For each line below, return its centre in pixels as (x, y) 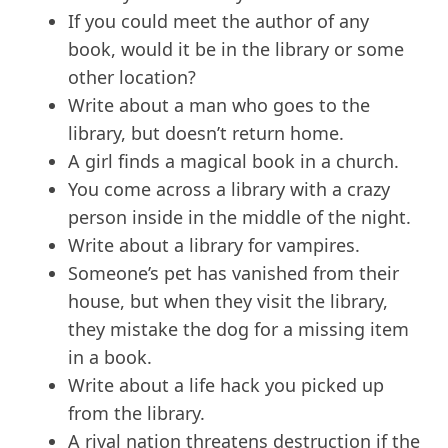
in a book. (110, 357)
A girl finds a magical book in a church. (233, 161)
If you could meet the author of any (218, 21)
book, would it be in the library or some (236, 49)
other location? (132, 77)
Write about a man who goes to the (219, 105)
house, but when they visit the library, (228, 301)
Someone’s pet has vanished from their (233, 273)
